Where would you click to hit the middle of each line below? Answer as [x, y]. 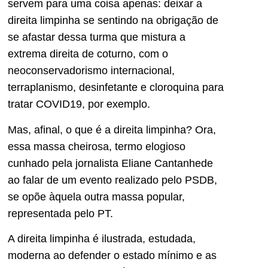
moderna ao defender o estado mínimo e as [112, 256]
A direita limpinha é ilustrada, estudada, [102, 239]
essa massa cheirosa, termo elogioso [97, 146]
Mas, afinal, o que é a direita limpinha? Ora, [112, 130]
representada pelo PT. [60, 213]
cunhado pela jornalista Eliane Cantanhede [110, 163]
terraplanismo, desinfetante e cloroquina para [116, 88]
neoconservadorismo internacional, [91, 71]
